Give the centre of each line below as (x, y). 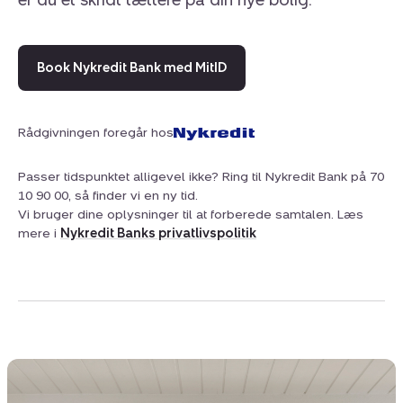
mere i (39, 234)
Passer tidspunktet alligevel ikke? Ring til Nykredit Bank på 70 (201, 177)
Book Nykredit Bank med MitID (132, 68)
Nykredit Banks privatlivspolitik (158, 234)
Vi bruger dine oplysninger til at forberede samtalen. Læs (191, 215)
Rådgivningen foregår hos (96, 133)
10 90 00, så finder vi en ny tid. (108, 196)
